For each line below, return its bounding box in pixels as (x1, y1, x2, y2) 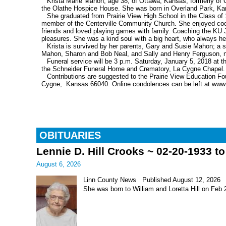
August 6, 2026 (36, 160, 81, 168)
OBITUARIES (39, 129, 101, 141)
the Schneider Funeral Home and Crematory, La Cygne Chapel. (41, 66, 225, 73)
